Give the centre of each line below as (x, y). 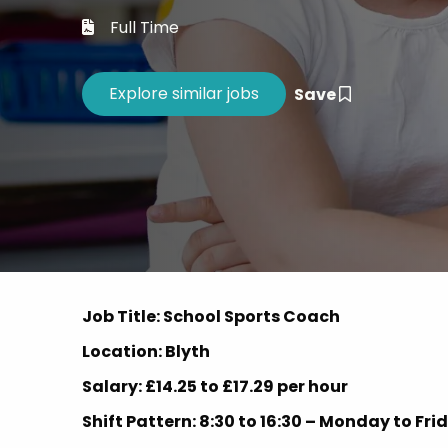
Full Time (144, 27)
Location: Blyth (146, 351)
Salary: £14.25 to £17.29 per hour (215, 386)
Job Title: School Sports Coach (211, 316)
